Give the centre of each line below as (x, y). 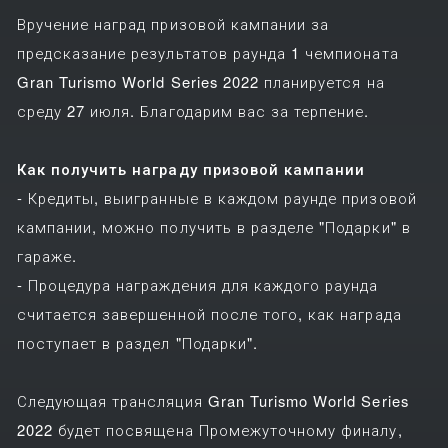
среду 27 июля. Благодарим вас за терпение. (193, 110)
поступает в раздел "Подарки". (137, 342)
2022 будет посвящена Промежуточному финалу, (209, 429)
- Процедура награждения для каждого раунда (197, 284)
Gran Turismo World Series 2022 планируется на (200, 81)
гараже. (47, 255)
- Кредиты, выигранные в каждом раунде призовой (216, 197)
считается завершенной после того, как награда (209, 313)
